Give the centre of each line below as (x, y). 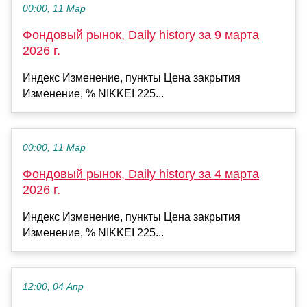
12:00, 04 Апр (53, 286)
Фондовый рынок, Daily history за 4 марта (141, 174)
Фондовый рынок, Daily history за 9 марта (141, 35)
